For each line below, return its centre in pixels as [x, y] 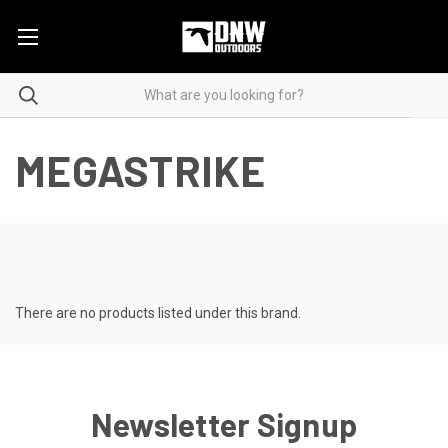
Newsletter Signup [224, 423]
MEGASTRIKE [140, 169]
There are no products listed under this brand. [158, 312]
